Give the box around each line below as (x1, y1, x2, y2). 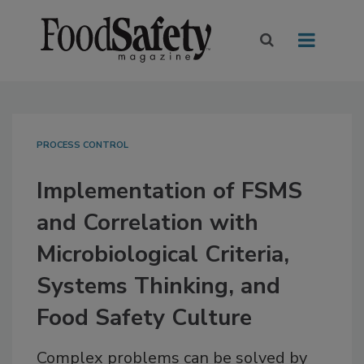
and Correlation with (37, 207, 258, 239)
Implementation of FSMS (37, 175, 302, 207)
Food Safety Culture (37, 302, 252, 334)
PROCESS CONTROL (37, 139, 128, 152)
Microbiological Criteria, (37, 239, 289, 271)
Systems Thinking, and (37, 271, 280, 302)
